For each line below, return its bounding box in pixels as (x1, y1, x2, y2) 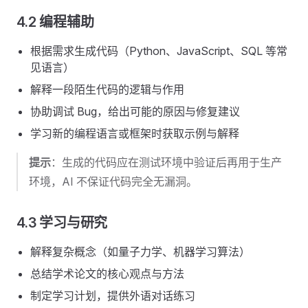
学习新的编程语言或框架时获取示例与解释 (30, 126, 239, 140)
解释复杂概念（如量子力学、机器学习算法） (30, 245, 250, 258)
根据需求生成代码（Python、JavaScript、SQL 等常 (30, 44, 287, 58)
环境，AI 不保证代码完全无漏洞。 (29, 175, 197, 188)
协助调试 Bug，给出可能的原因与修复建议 (30, 104, 240, 118)
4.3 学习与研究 (16, 214, 108, 231)
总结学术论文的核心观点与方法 (30, 267, 184, 280)
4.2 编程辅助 (16, 14, 94, 30)
